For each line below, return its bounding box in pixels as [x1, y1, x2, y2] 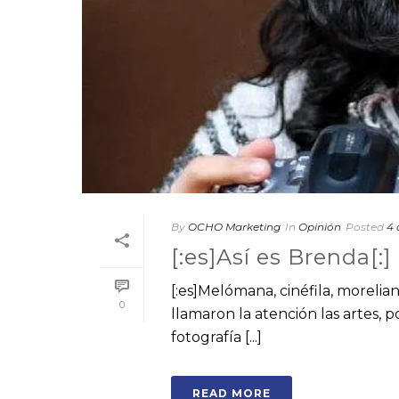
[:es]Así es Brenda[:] [171, 244, 391, 270]
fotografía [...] [171, 329, 262, 346]
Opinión [298, 220, 341, 233]
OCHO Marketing [188, 220, 281, 233]
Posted [346, 220, 384, 233]
